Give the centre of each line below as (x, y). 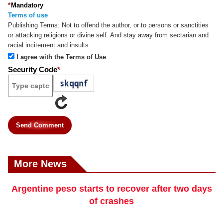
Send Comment (40, 125)
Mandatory (27, 5)
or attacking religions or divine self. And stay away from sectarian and (108, 35)
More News (40, 164)
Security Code (33, 69)
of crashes (112, 201)
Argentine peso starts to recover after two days (111, 188)
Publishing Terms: (34, 25)
